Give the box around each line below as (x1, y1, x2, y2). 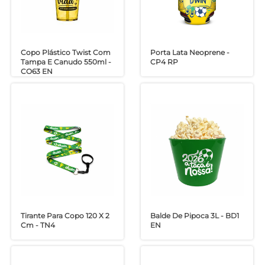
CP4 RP (150, 57, 178, 67)
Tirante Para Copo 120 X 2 (21, 211, 110, 220)
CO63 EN (21, 67, 53, 76)
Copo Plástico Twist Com (21, 48, 111, 57)
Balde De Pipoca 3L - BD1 (150, 211, 239, 220)
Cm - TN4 (21, 220, 56, 230)
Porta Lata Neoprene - (150, 48, 230, 57)
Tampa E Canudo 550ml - (21, 57, 112, 67)
